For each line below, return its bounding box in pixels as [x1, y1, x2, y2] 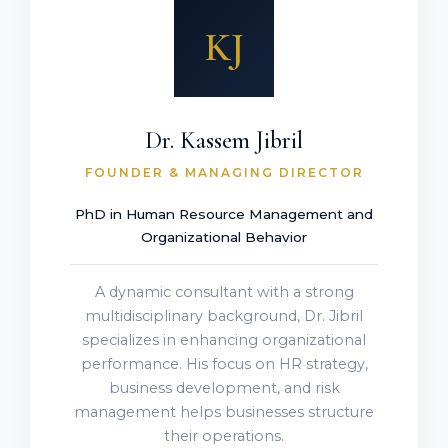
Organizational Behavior [141, 229, 307, 246]
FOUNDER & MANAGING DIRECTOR [84, 165, 364, 181]
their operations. [164, 427, 284, 446]
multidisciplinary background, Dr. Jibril [85, 307, 363, 326]
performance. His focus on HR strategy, [80, 355, 368, 374]
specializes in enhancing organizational [82, 331, 366, 350]
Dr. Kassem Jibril [145, 126, 303, 156]
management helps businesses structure [74, 403, 374, 422]
